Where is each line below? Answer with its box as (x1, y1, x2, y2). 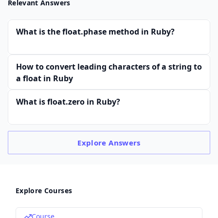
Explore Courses (16, 186, 73, 195)
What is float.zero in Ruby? (16, 96, 120, 107)
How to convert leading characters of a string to (16, 61, 202, 72)
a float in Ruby (16, 73, 73, 84)
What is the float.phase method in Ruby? (16, 26, 175, 37)
